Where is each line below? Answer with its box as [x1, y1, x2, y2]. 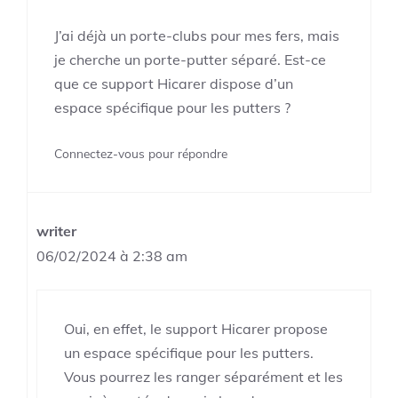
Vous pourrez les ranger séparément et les [64, 368, 343, 386]
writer [36, 222, 76, 241]
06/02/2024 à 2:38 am [36, 247, 187, 266]
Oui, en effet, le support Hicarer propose [64, 320, 328, 338]
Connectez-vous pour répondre [54, 146, 227, 162]
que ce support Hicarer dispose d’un [54, 75, 293, 93]
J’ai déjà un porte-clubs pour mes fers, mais [54, 27, 339, 45]
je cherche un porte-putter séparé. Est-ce [54, 51, 326, 69]
